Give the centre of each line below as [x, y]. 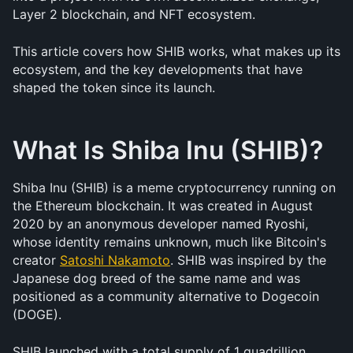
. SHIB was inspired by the [248, 260]
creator [36, 260]
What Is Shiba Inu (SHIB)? [168, 150]
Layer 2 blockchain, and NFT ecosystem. [134, 14]
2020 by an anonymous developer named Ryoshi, [160, 224]
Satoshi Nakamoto [115, 260]
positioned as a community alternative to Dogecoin [166, 296]
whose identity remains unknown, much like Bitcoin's [169, 242]
